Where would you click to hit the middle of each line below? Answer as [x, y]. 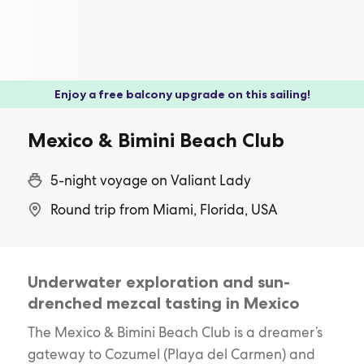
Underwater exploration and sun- [158, 282]
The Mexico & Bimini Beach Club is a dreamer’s [175, 332]
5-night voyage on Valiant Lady [151, 180]
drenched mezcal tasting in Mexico [163, 303]
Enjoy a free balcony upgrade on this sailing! [182, 94]
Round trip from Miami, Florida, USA [164, 209]
